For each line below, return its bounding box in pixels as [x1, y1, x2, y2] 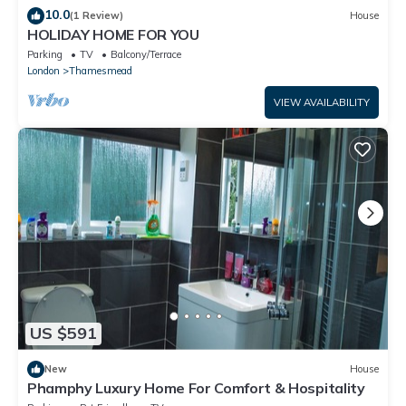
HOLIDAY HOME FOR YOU [27, 24, 199, 43]
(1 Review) [70, 9, 123, 23]
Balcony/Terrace [111, 47, 181, 61]
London [27, 63, 60, 77]
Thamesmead [69, 63, 132, 77]
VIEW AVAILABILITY [274, 95, 370, 109]
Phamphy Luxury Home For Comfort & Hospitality [27, 378, 365, 397]
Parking [27, 47, 63, 61]
